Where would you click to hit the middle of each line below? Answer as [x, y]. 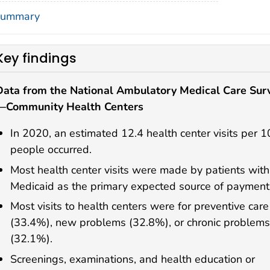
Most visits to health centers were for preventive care [140, 206]
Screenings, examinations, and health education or [133, 259]
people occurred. [51, 149]
